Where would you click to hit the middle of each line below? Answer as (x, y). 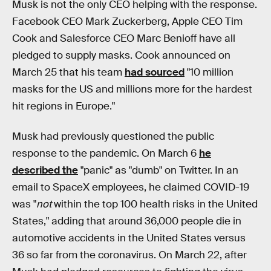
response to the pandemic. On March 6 (106, 153)
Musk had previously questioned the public (113, 136)
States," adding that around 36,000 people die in (127, 221)
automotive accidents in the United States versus (129, 238)
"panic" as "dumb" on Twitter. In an (158, 170)
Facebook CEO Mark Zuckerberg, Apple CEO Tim (127, 21)
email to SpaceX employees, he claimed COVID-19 (131, 187)
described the (45, 170)
